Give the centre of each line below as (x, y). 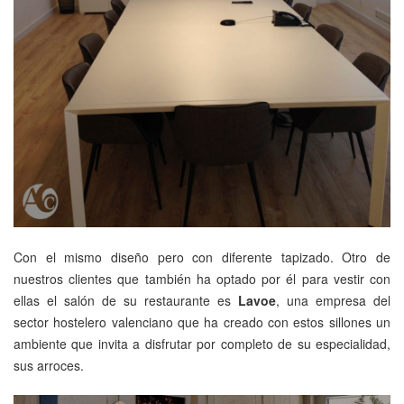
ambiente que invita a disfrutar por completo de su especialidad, (202, 344)
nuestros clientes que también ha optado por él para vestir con (202, 279)
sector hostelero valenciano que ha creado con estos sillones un (202, 322)
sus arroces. (49, 366)
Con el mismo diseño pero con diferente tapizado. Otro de (202, 257)
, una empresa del (333, 301)
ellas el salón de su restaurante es (126, 301)
